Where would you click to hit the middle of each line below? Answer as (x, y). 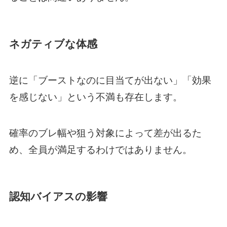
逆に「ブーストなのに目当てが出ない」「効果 (110, 81)
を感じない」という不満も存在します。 (96, 97)
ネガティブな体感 (53, 44)
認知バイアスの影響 (58, 196)
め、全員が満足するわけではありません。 (100, 149)
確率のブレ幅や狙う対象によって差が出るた (105, 133)
